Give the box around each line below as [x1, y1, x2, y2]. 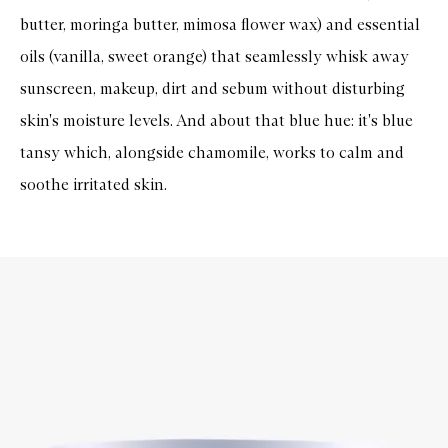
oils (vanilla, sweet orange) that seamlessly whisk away [20, 46, 409, 66]
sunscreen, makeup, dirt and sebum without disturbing [20, 78, 405, 98]
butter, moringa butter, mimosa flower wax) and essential [20, 14, 420, 34]
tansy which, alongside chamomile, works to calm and [20, 142, 404, 162]
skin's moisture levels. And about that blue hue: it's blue [20, 110, 413, 130]
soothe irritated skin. [20, 174, 167, 194]
